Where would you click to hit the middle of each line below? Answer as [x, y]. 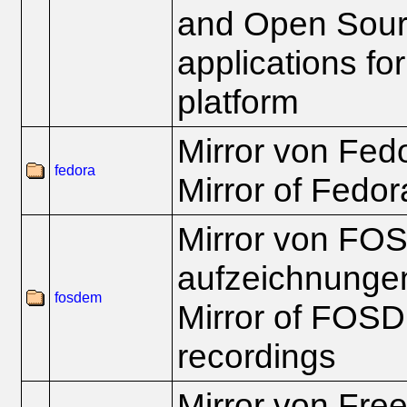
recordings [257, 356]
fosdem [78, 298]
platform [238, 102]
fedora [75, 170]
